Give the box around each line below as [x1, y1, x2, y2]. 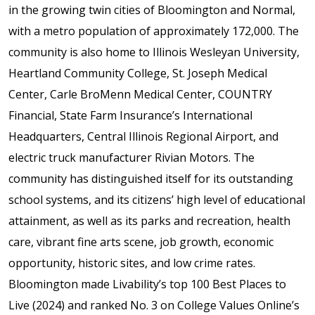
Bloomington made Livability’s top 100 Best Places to [8, 276, 286, 292]
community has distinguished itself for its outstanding [8, 170, 293, 186]
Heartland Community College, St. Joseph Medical [8, 65, 267, 81]
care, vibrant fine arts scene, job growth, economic [8, 233, 274, 250]
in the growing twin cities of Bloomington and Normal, [8, 1, 295, 18]
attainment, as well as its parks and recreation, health [8, 212, 290, 229]
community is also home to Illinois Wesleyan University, [8, 44, 300, 60]
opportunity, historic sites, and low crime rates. [8, 255, 255, 271]
